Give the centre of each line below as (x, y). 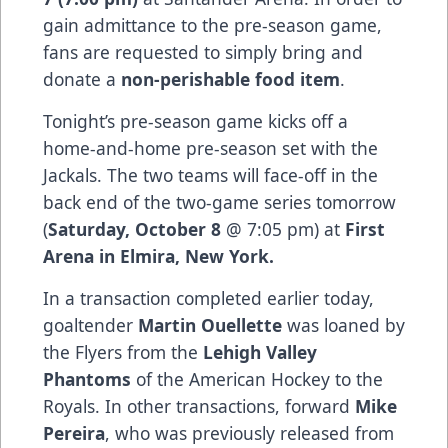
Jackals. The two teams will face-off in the (210, 174)
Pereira (74, 432)
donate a (82, 78)
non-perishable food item (230, 78)
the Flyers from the (123, 351)
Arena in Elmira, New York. (158, 255)
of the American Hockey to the (259, 378)
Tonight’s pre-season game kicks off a (195, 120)
